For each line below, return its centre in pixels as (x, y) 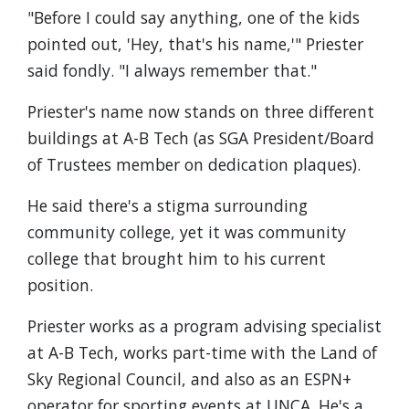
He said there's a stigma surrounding (168, 205)
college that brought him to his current (177, 258)
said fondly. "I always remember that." (172, 70)
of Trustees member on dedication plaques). (194, 164)
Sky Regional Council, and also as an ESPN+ (189, 379)
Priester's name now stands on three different (201, 111)
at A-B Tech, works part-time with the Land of (202, 352)
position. (60, 285)
